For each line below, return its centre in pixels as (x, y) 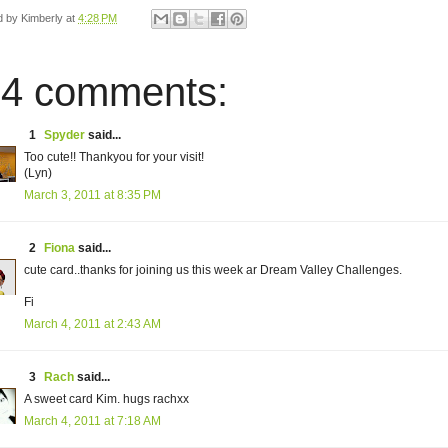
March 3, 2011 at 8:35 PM (92, 195)
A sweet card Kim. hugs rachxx (106, 399)
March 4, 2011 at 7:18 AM (92, 421)
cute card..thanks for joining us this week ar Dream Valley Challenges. (213, 270)
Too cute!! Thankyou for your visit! (114, 157)
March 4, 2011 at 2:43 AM (92, 324)
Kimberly (42, 18)
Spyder (64, 135)
